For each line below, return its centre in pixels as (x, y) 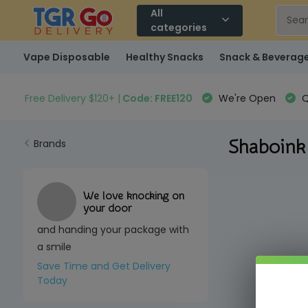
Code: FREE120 (156, 98)
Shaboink (266, 147)
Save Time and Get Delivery (103, 266)
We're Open (245, 98)
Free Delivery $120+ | (72, 98)
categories (179, 27)
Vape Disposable (66, 57)
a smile (54, 247)
